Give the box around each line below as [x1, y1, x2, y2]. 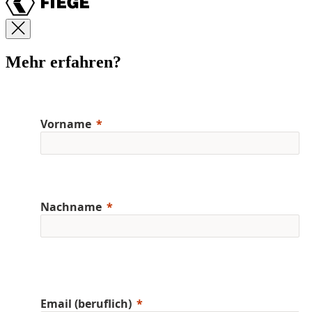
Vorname [40, 116, 91, 132]
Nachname [40, 198, 102, 214]
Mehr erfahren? [6, 53, 121, 72]
